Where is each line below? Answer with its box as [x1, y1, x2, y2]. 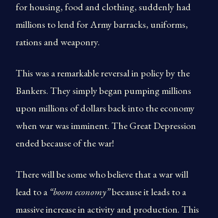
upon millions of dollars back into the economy [16, 102, 195, 114]
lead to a [16, 185, 49, 198]
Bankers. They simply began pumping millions [16, 84, 191, 97]
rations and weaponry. [16, 36, 100, 48]
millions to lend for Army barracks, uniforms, [16, 18, 188, 31]
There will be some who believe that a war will [16, 168, 188, 181]
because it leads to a [110, 185, 186, 198]
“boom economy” [49, 185, 110, 198]
